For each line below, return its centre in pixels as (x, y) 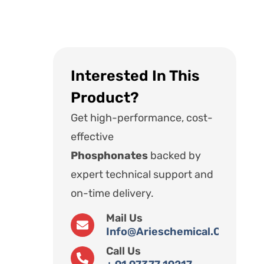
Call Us (123, 251)
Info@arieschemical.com (171, 231)
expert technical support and (142, 175)
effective (92, 137)
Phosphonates (110, 156)
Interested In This (135, 76)
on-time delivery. (112, 194)
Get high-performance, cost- (141, 118)
